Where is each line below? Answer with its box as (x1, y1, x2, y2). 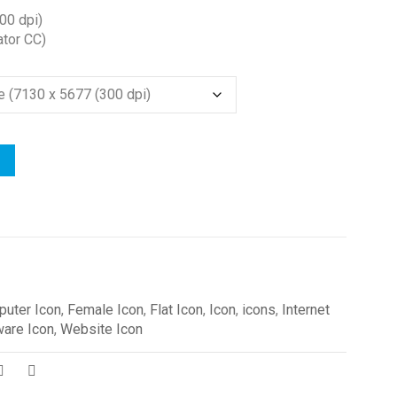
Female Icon (66, 301, 144, 318)
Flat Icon (149, 301, 203, 318)
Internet (281, 301, 330, 318)
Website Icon (59, 321, 143, 338)
